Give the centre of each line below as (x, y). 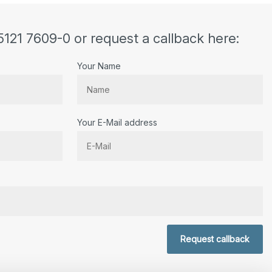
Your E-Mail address (117, 123)
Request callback (215, 239)
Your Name (99, 66)
